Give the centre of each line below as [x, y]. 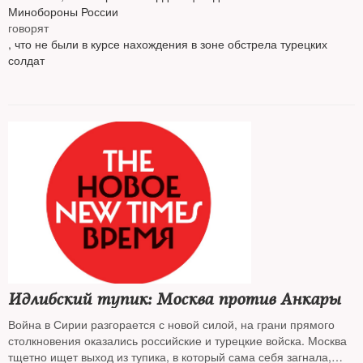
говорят [28, 28]
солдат [26, 60]
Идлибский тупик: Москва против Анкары [174, 299]
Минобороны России [63, 11]
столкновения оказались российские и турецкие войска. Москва [177, 340]
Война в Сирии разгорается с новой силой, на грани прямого [171, 324]
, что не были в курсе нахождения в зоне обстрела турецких [168, 44]
